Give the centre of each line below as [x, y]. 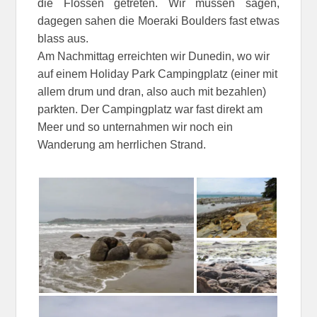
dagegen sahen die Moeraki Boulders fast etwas [158, 21]
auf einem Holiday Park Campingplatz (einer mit [158, 74]
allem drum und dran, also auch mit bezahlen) [152, 91]
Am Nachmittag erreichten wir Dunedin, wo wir [154, 56]
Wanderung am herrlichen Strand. [122, 144]
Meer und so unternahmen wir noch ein [136, 127]
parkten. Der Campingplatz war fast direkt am [150, 109]
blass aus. [63, 38]
